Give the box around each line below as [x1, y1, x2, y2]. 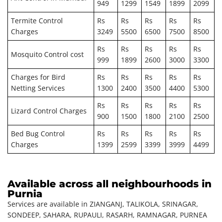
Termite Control [11, 15, 63, 25]
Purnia [7, 187, 43, 200]
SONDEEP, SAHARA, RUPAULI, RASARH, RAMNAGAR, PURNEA [7, 210, 207, 220]
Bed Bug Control [11, 128, 65, 138]
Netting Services [11, 83, 65, 93]
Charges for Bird [11, 72, 66, 82]
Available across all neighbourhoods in [7, 177, 212, 190]
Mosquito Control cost [11, 49, 84, 59]
